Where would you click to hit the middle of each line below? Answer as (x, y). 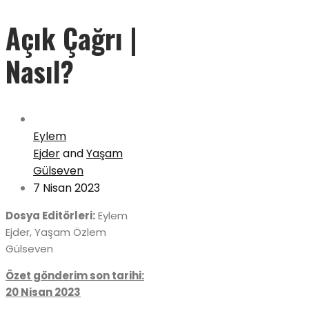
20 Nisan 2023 (43, 292)
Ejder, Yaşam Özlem (56, 232)
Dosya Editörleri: (50, 216)
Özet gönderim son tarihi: (75, 276)
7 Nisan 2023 (67, 188)
